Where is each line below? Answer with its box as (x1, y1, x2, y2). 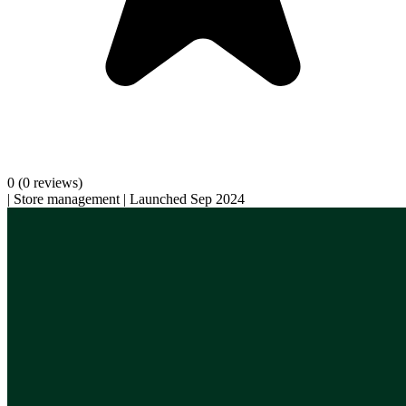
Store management (14, 190, 120, 207)
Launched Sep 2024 (130, 190, 245, 207)
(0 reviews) (18, 174, 82, 190)
